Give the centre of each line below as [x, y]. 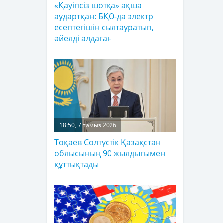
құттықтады [76, 165]
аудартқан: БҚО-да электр [104, 17]
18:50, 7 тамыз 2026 [88, 125]
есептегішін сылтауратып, [104, 28]
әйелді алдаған [83, 39]
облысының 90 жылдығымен [110, 154]
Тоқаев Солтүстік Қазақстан [108, 143]
